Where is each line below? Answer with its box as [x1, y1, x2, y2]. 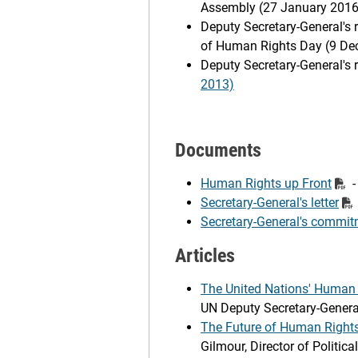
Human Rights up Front [201, 176, 332, 191]
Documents [175, 139, 261, 161]
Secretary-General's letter [201, 195, 339, 210]
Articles [175, 245, 235, 267]
